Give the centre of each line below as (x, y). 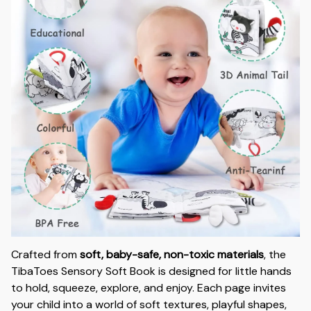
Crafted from (45, 254)
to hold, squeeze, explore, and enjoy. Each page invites (149, 287)
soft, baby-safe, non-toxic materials (172, 254)
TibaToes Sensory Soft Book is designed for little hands (151, 271)
